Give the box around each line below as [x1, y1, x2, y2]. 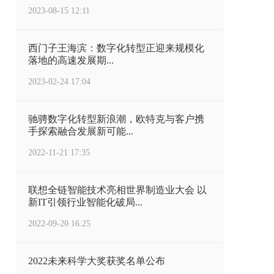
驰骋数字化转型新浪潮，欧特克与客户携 [28, 114, 204, 124]
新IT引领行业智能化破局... [28, 197, 143, 207]
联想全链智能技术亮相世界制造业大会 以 [28, 185, 207, 195]
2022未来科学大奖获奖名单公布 [28, 256, 165, 266]
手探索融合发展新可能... [28, 126, 133, 136]
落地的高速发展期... [28, 55, 114, 65]
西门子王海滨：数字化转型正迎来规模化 [28, 43, 204, 53]
